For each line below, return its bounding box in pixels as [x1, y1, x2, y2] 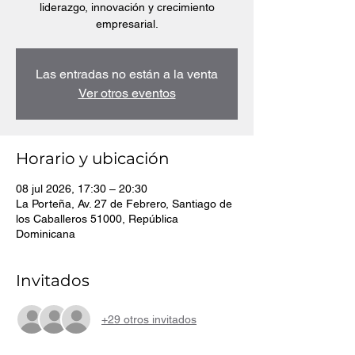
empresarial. [95, 17, 158, 30]
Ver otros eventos [78, 86, 176, 101]
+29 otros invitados [101, 312, 197, 326]
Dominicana [16, 227, 75, 240]
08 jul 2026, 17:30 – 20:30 [16, 182, 147, 195]
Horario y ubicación [16, 149, 170, 168]
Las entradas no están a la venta [36, 67, 218, 82]
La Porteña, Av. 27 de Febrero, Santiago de [16, 197, 232, 210]
